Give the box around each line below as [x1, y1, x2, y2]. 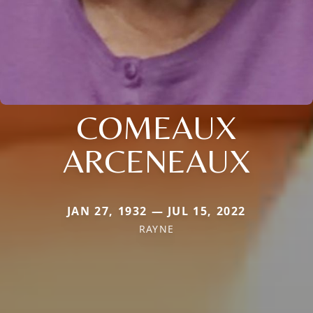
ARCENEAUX [62, 140, 251, 180]
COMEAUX [76, 107, 237, 147]
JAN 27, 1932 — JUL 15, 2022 [66, 203, 247, 219]
